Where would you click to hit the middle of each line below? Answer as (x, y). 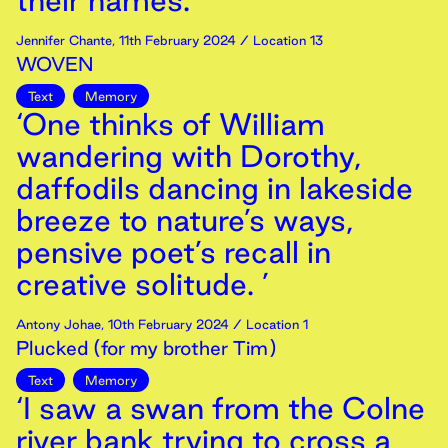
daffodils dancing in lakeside (214, 188)
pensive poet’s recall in (173, 252)
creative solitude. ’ (142, 284)
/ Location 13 (279, 40)
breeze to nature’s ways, (184, 220)
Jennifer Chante (64, 40)
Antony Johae (58, 324)
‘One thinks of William (170, 124)
